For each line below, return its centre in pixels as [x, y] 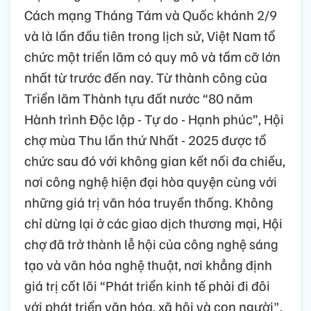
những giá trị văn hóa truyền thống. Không [149, 202]
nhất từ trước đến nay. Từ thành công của [146, 77]
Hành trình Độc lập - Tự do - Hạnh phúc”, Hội [154, 119]
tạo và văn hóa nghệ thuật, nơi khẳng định [148, 265]
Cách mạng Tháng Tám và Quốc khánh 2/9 [151, 15]
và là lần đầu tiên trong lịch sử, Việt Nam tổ [150, 36]
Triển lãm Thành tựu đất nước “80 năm [138, 98]
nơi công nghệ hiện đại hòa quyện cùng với [151, 182]
